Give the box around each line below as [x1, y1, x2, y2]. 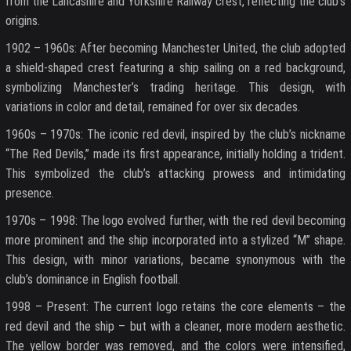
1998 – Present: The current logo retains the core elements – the [5, 299, 346, 314]
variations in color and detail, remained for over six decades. [5, 99, 300, 114]
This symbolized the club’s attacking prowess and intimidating [5, 165, 346, 181]
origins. [5, 13, 40, 28]
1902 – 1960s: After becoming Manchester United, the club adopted [5, 40, 346, 56]
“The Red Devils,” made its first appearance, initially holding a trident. [5, 146, 346, 161]
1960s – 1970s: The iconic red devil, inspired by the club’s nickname [5, 126, 346, 142]
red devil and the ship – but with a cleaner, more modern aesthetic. [5, 318, 346, 334]
